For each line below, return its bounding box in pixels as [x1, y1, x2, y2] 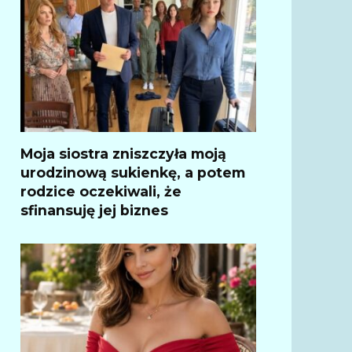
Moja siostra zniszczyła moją [20, 145, 226, 162]
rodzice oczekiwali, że [20, 182, 181, 200]
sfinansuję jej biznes [20, 201, 168, 218]
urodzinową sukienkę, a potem [20, 163, 245, 181]
